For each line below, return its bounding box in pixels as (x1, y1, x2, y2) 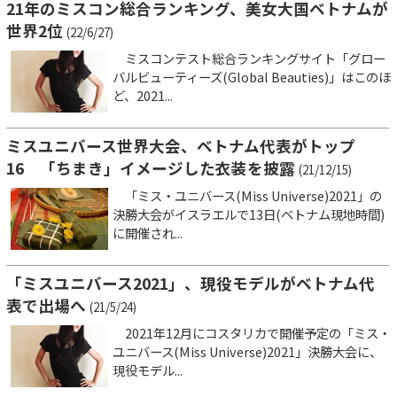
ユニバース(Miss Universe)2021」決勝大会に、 (113, 341, 382, 361)
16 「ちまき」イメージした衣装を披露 (6, 156, 295, 179)
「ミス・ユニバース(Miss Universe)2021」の (113, 185, 382, 205)
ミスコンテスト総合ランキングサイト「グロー (113, 48, 385, 67)
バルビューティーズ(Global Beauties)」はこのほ (113, 66, 391, 86)
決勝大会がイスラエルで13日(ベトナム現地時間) (113, 204, 385, 223)
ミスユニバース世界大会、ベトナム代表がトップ (6, 134, 355, 157)
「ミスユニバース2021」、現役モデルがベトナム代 (6, 271, 375, 294)
